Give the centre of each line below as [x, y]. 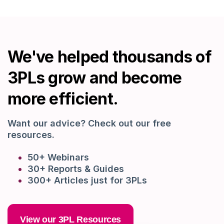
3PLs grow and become [95, 77]
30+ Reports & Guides [76, 169]
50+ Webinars [58, 157]
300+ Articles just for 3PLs [87, 180]
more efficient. [63, 98]
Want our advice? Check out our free [89, 123]
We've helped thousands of [109, 56]
